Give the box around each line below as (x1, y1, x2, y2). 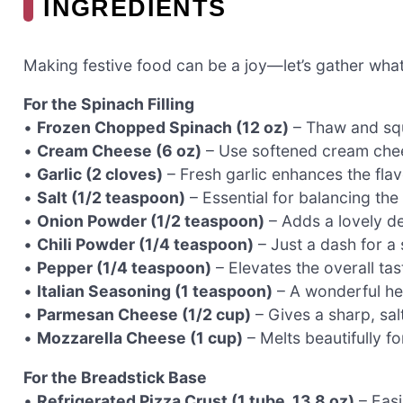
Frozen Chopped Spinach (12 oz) (37, 118, 289, 138)
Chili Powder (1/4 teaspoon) (37, 235, 254, 255)
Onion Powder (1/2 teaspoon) (37, 211, 264, 231)
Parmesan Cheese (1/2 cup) (37, 305, 251, 325)
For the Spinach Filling (23, 94, 194, 114)
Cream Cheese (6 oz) (37, 141, 201, 161)
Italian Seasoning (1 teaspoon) (37, 282, 273, 301)
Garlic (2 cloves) (37, 165, 163, 184)
